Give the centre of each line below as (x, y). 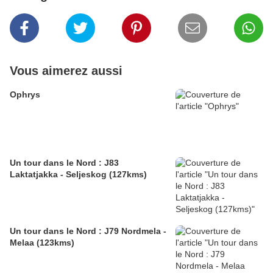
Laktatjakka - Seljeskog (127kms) (78, 175)
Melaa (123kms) (42, 243)
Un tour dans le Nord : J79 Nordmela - (88, 231)
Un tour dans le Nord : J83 (64, 163)
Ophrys (25, 95)
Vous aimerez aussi (66, 71)
